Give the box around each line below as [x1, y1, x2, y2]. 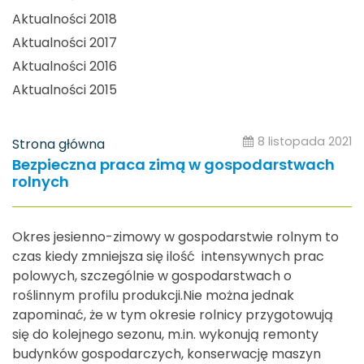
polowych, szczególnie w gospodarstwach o [12, 266, 292, 285]
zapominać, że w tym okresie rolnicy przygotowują [12, 305, 333, 324]
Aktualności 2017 [12, 33, 117, 53]
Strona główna [12, 134, 105, 154]
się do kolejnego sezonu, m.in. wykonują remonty [12, 324, 318, 344]
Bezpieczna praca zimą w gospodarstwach [12, 154, 335, 175]
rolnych [12, 171, 69, 192]
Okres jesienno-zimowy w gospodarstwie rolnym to [12, 227, 339, 246]
